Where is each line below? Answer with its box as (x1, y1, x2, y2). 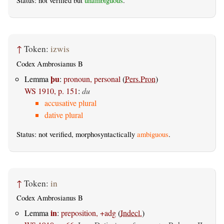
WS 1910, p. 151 (24, 85, 78, 96)
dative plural (44, 109, 83, 120)
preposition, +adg (61, 207, 116, 218)
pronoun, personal (63, 73, 120, 84)
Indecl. (120, 207, 142, 218)
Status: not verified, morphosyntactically (16, 129, 137, 139)
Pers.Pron (125, 73, 155, 84)
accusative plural (44, 97, 96, 108)
